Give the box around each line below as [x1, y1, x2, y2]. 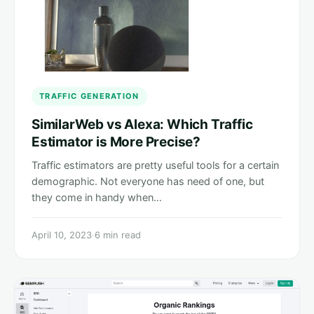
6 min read [95, 229, 141, 241]
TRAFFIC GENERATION [39, 91, 139, 102]
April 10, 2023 [32, 229, 92, 241]
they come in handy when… [32, 191, 162, 205]
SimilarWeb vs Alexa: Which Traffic [32, 116, 253, 133]
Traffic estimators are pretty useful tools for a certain [32, 159, 279, 172]
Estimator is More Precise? [32, 134, 201, 151]
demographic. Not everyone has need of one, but [32, 175, 264, 189]
